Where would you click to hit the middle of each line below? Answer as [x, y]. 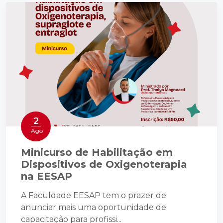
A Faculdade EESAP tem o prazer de [94, 196]
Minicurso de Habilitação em [97, 153]
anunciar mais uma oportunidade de [94, 208]
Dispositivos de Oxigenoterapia [104, 165]
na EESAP [47, 176]
